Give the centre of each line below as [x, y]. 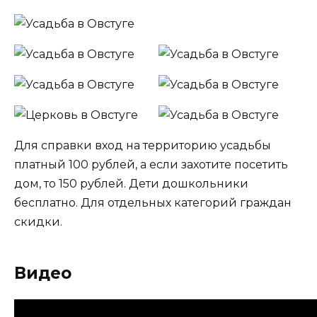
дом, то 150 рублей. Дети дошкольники [131, 183]
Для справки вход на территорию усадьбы [143, 145]
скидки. [38, 221]
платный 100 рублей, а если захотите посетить [151, 164]
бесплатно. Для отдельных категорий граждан [153, 202]
